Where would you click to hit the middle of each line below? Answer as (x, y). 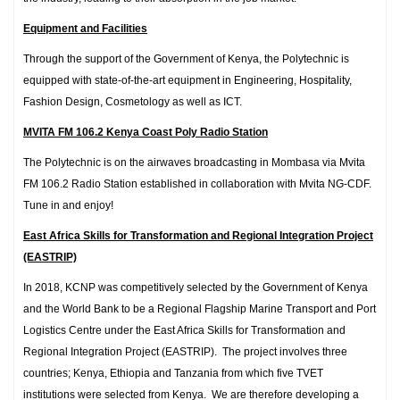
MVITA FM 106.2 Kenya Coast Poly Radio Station (146, 132)
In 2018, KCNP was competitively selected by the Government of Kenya (196, 287)
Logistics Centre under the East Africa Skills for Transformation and (184, 330)
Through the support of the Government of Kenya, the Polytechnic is (186, 59)
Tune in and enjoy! (68, 205)
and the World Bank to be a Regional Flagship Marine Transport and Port (200, 309)
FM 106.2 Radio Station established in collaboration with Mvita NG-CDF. (199, 184)
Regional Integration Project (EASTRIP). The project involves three (185, 352)
